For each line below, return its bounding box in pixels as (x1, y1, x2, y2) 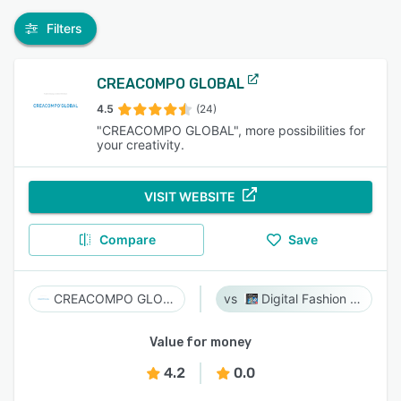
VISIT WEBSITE (144, 189, 235, 204)
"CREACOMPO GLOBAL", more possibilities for (97, 123, 365, 138)
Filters (47, 21, 82, 36)
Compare (98, 232, 156, 247)
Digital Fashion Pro (350, 291, 362, 306)
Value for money (149, 335, 252, 350)
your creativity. (97, 137, 184, 152)
